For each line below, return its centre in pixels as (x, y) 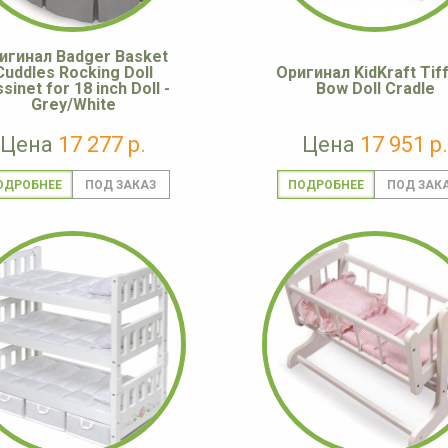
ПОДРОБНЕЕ (325, 185)
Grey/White (73, 105)
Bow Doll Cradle (375, 89)
